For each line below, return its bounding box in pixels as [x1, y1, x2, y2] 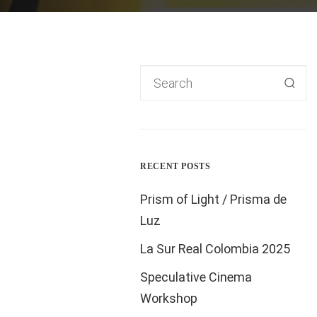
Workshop [140, 291, 198, 306]
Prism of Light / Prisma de [140, 192, 287, 207]
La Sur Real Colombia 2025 [140, 241, 291, 256]
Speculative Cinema [140, 270, 253, 284]
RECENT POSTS [140, 161, 211, 171]
